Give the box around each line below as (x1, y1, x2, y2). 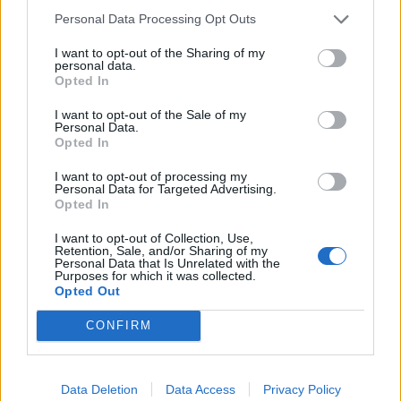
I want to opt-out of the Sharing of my (55, 45, 265, 60)
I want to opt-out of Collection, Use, (55, 230, 253, 245)
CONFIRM (85, 319, 152, 332)
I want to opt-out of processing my (55, 168, 247, 183)
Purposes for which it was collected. (55, 268, 256, 283)
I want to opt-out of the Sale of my (55, 107, 246, 122)
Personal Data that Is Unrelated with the (55, 255, 280, 270)
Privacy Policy (262, 381, 341, 397)
